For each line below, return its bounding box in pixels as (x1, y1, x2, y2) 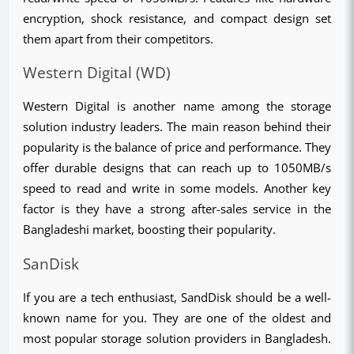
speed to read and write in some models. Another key (23, 180, 331, 197)
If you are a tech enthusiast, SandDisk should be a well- (23, 288, 331, 305)
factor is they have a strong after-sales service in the (23, 201, 331, 217)
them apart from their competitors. (23, 30, 213, 47)
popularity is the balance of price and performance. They (23, 139, 331, 156)
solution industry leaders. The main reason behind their (23, 119, 331, 135)
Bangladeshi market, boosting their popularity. (23, 221, 276, 238)
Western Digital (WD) (23, 62, 171, 82)
